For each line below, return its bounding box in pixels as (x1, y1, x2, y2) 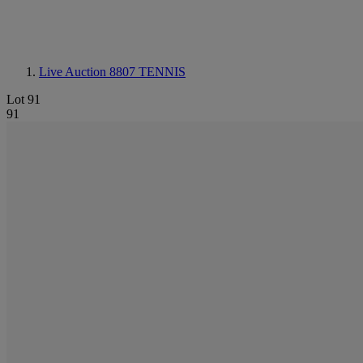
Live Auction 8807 (39, 65, 139, 79)
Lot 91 (6, 92, 41, 106)
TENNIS (139, 65, 186, 79)
